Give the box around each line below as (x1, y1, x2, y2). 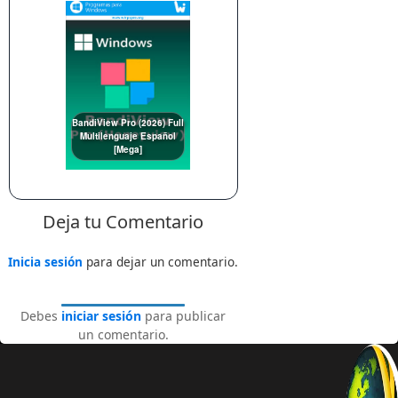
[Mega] (113, 143, 142, 156)
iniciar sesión (61, 307, 142, 325)
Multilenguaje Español (79, 130, 176, 143)
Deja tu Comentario (43, 210, 204, 235)
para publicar (141, 307, 227, 325)
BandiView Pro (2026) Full (71, 116, 184, 130)
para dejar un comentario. (83, 253, 239, 271)
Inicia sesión (8, 253, 84, 271)
